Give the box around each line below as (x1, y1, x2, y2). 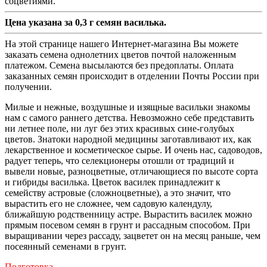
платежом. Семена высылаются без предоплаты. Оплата (5, 60, 234, 70)
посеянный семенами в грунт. (5, 241, 126, 252)
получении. (5, 81, 52, 92)
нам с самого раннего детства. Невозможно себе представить (5, 112, 254, 123)
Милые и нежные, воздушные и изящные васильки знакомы (5, 101, 250, 112)
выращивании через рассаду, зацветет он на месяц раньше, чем (5, 230, 260, 241)
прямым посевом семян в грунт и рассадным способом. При (5, 219, 250, 230)
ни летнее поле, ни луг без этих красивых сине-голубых (5, 123, 234, 133)
